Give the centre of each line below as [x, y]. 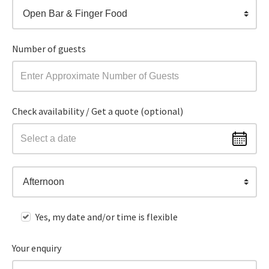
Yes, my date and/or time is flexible [107, 217]
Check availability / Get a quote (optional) [98, 111]
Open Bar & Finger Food [75, 13]
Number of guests [49, 48]
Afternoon [44, 182]
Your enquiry [37, 248]
